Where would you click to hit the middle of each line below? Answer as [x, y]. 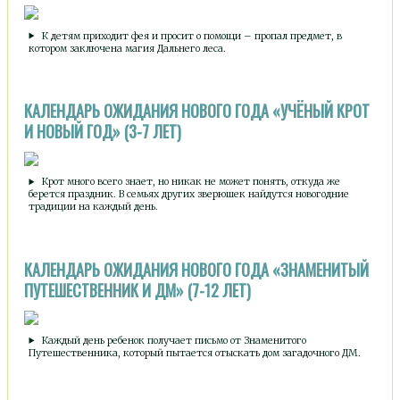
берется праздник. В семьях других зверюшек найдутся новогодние [189, 194]
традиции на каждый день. [94, 207]
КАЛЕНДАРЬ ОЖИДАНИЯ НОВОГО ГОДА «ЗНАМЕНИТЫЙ [196, 269]
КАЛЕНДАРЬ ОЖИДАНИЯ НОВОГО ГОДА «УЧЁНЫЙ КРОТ [197, 110]
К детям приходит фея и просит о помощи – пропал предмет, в [190, 35]
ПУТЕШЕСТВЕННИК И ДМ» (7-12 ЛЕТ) [137, 290]
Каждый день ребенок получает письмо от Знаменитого [172, 340]
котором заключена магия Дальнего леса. [128, 48]
